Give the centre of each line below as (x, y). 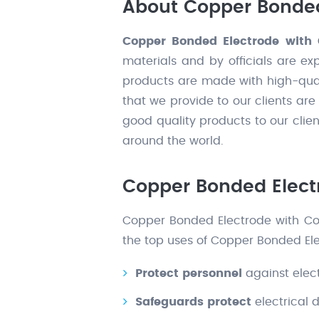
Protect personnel (189, 274)
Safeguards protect (193, 302)
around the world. (173, 141)
